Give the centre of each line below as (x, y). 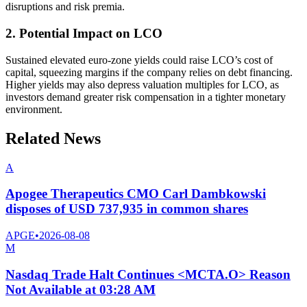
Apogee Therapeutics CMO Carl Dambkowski (136, 194)
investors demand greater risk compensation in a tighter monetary (146, 97)
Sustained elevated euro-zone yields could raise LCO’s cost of (139, 60)
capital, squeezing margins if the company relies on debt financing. (149, 72)
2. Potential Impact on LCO (84, 33)
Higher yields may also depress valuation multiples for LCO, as (142, 84)
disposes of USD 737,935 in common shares (127, 209)
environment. (34, 109)
